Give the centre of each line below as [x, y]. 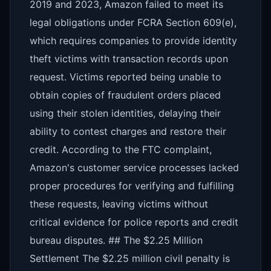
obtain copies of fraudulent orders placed [125, 95]
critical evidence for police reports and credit [134, 222]
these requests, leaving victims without [119, 204]
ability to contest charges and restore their [128, 131]
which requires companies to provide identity [133, 41]
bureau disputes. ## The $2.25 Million [116, 240]
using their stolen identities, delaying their [125, 113]
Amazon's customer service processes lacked [134, 168]
